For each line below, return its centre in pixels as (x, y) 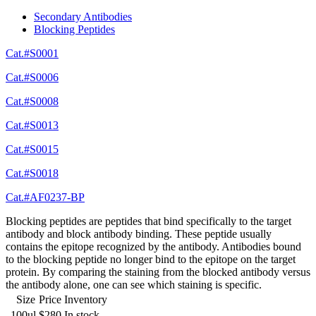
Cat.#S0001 (32, 54)
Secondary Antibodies (83, 17)
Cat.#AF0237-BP (45, 197)
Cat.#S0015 (32, 150)
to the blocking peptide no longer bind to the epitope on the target (151, 260)
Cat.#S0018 (32, 174)
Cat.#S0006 (32, 78)
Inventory (86, 300)
